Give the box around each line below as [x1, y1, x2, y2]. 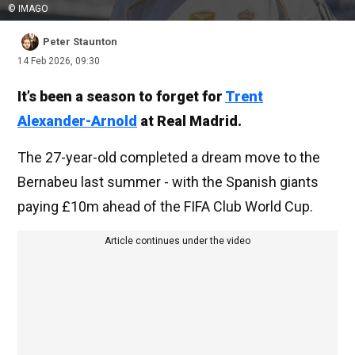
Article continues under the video [105, 235, 250, 247]
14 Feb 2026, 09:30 [17, 55, 100, 67]
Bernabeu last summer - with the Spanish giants [17, 174, 319, 191]
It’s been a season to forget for [17, 88, 225, 105]
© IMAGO [8, 3, 48, 15]
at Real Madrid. [137, 113, 242, 130]
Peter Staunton [43, 36, 117, 48]
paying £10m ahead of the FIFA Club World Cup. [17, 198, 313, 216]
